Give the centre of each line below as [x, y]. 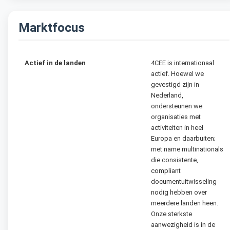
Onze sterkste [171, 214]
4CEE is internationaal [183, 63]
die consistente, [175, 160]
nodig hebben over [179, 193]
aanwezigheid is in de [183, 225]
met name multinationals [187, 149]
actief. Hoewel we [177, 74]
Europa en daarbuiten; [183, 139]
